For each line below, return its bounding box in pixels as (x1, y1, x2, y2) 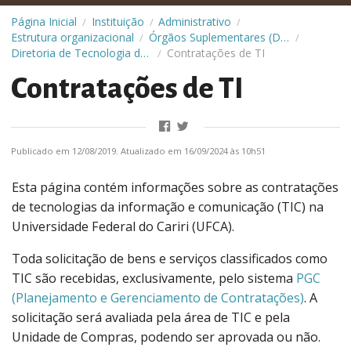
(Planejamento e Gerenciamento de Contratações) (12, 289, 304, 307)
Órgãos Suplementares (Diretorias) (280, 29, 289, 45)
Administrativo (158, 13, 231, 29)
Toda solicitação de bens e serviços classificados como (12, 250, 327, 268)
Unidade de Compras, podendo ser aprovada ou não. (12, 328, 320, 346)
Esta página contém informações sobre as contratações (12, 179, 338, 197)
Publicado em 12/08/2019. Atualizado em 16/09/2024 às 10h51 (11, 145, 266, 157)
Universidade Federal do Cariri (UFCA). (12, 218, 234, 236)
